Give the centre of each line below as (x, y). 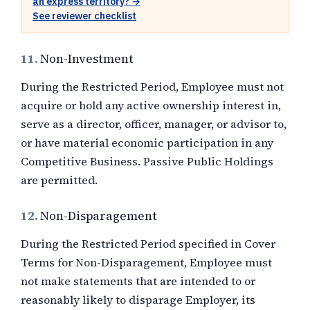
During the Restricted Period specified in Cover (148, 244)
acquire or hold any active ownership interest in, (151, 105)
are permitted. (59, 180)
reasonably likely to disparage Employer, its (138, 300)
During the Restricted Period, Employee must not (152, 86)
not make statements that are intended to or (138, 281)
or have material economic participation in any (147, 143)
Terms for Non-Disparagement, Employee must (146, 262)
